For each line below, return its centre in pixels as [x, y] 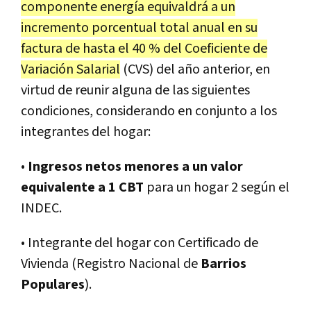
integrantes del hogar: [86, 132]
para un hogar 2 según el [217, 187]
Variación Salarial [70, 69]
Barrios [224, 263]
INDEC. [41, 208]
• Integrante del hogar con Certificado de [140, 243]
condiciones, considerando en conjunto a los [149, 111]
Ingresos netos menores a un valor [135, 166]
